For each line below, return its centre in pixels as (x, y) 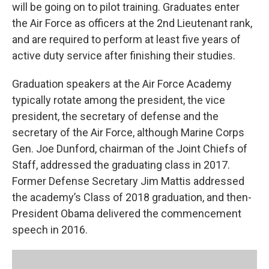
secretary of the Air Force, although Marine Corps (128, 132)
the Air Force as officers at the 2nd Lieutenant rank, (132, 23)
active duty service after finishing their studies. (124, 56)
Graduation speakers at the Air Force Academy (122, 84)
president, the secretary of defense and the (115, 116)
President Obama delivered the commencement (127, 213)
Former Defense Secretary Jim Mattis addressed (128, 181)
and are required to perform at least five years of (126, 39)
